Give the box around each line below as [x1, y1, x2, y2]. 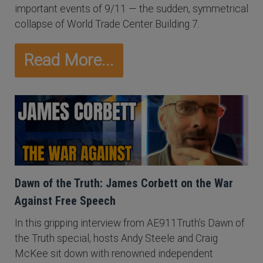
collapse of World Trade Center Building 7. [15, 18, 200, 30]
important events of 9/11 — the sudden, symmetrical [15, 3, 248, 15]
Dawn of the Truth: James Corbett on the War [15, 176, 233, 190]
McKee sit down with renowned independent [15, 248, 213, 259]
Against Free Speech [15, 194, 116, 208]
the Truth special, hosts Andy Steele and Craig [15, 232, 218, 244]
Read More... [24, 50, 114, 70]
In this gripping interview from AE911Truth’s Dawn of [15, 217, 245, 229]
